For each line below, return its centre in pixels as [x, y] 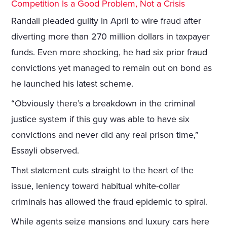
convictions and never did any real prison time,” [105, 135]
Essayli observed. [45, 151]
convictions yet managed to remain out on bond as [112, 68]
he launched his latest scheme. [72, 84]
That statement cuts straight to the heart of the [103, 171]
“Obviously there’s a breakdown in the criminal [103, 104]
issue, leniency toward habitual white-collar [96, 186]
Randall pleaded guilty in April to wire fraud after [106, 21]
